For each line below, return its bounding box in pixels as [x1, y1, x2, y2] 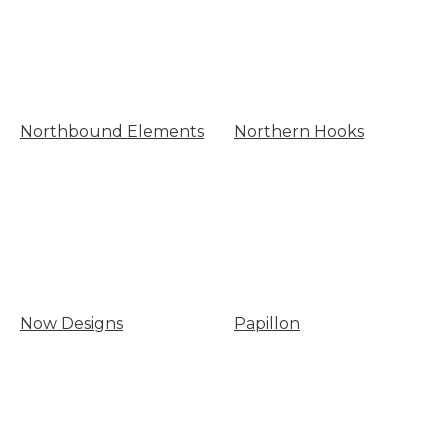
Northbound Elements [20, 121, 204, 141]
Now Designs [20, 314, 123, 334]
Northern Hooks [233, 121, 364, 141]
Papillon [233, 314, 300, 334]
